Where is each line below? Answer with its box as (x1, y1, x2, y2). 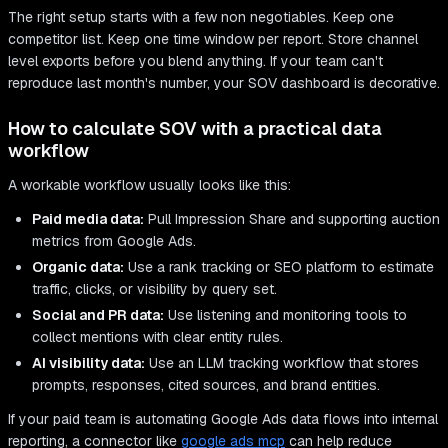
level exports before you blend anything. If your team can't (8, 52, 383, 71)
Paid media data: (32, 210, 144, 229)
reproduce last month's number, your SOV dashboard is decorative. (8, 74, 440, 93)
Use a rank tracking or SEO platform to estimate (124, 258, 434, 277)
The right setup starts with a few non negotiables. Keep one (8, 8, 394, 27)
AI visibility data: (32, 354, 145, 373)
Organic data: (32, 258, 124, 277)
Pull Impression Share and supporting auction (144, 210, 440, 229)
